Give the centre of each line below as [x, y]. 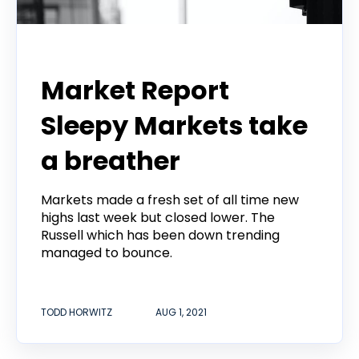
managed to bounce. [107, 253]
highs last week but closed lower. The [158, 218]
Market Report [135, 91]
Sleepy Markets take [174, 126]
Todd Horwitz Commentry [120, 56]
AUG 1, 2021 [181, 312]
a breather [111, 161]
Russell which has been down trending [160, 236]
